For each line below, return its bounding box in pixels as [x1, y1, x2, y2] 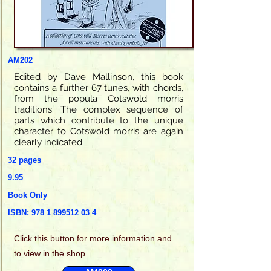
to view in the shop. [14, 248, 88, 258]
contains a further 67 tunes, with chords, [14, 82, 183, 93]
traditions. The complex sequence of [14, 103, 183, 115]
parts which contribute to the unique [14, 114, 183, 126]
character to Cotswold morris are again [14, 125, 183, 137]
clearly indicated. [14, 136, 84, 148]
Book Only [8, 190, 47, 200]
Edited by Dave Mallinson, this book [14, 71, 183, 82]
